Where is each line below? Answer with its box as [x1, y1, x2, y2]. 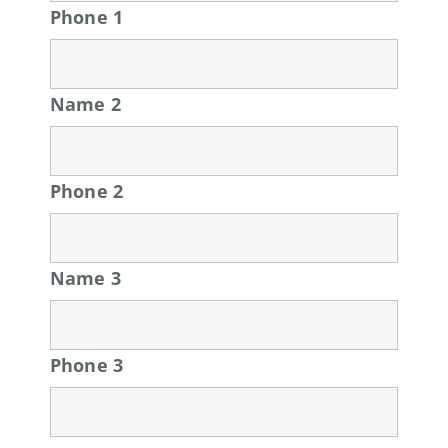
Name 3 [49, 265, 122, 290]
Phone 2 [49, 178, 124, 203]
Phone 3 [49, 352, 124, 377]
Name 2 [49, 91, 122, 116]
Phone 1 [49, 4, 124, 29]
